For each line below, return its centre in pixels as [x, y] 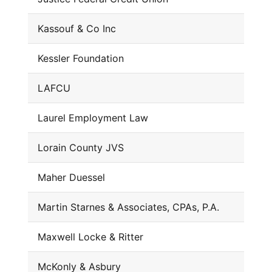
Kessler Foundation [80, 59]
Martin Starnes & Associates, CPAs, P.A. [128, 207]
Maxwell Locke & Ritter [90, 237]
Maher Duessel [71, 178]
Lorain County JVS [80, 148]
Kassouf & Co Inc [76, 29]
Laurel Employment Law [93, 118]
